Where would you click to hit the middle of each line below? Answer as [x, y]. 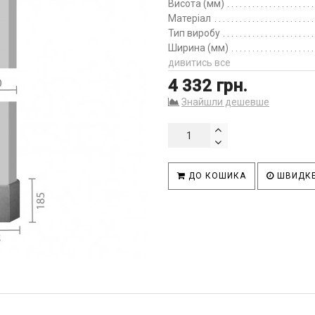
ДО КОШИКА [216, 176]
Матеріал [189, 18]
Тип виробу [194, 33]
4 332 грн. [208, 86]
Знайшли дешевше [225, 102]
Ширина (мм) [198, 48]
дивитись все [199, 63]
